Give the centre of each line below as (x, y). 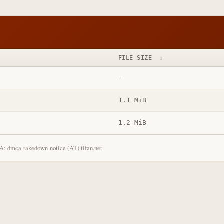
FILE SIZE (135, 58)
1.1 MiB (132, 100)
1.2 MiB (132, 123)
